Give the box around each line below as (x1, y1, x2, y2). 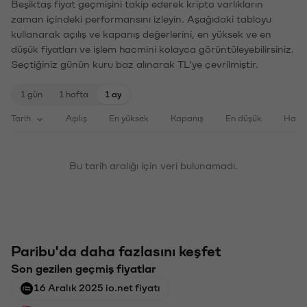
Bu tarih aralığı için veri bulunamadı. (69, 160, 238, 170)
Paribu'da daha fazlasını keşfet (11, 243, 221, 258)
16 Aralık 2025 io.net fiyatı (34, 282, 160, 292)
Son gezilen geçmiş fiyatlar (11, 262, 156, 273)
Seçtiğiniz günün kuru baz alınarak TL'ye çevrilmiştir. (11, 58, 258, 69)
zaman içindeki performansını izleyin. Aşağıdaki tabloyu (11, 13, 271, 23)
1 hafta (59, 89, 88, 97)
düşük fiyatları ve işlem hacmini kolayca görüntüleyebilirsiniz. (11, 43, 294, 53)
